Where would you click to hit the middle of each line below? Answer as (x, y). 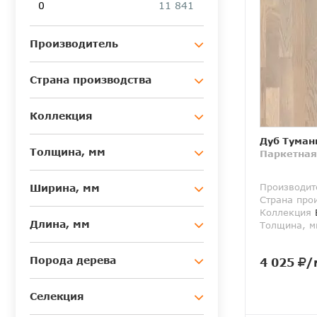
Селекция (57, 296)
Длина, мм (60, 224)
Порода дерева (73, 260)
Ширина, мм (65, 188)
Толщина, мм (68, 152)
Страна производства (91, 80)
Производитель (74, 44)
